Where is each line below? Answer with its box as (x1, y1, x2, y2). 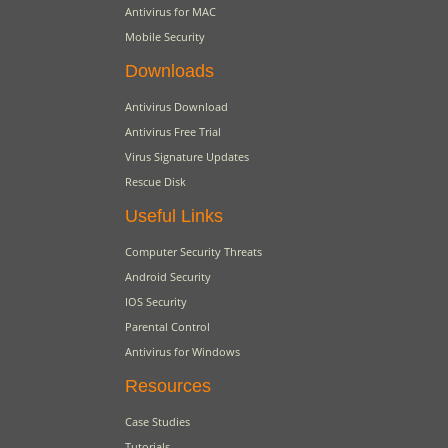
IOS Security (124, 294, 187, 309)
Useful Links (124, 206, 223, 226)
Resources (124, 376, 211, 396)
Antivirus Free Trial (124, 124, 221, 139)
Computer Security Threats (124, 244, 262, 259)
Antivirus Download (124, 99, 228, 114)
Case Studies (124, 414, 190, 429)
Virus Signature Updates (124, 149, 249, 164)
